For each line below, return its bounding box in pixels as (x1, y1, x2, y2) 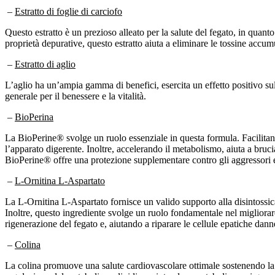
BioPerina (15, 111, 53, 122)
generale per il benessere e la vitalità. (5, 90, 146, 101)
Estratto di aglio (15, 58, 76, 69)
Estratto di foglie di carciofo (15, 6, 122, 17)
